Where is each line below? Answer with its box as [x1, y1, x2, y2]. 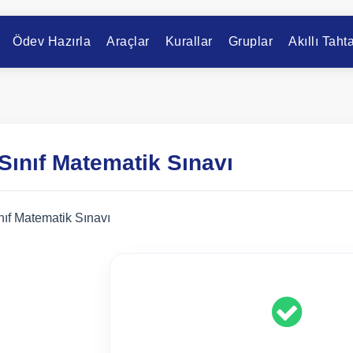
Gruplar [228, 35, 273, 48]
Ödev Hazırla [13, 35, 91, 48]
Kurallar [165, 35, 213, 48]
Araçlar [106, 35, 150, 48]
